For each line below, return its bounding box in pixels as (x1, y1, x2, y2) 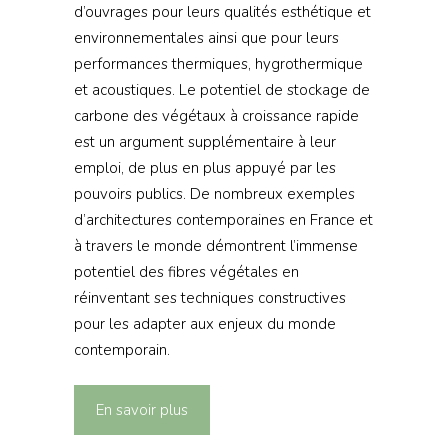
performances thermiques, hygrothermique (73, 53, 363, 74)
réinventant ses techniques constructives (73, 287, 346, 308)
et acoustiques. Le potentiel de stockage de (73, 79, 370, 100)
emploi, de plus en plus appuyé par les (73, 157, 336, 178)
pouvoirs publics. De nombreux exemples (73, 183, 355, 204)
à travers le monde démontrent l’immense (73, 235, 358, 256)
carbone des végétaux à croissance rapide (73, 105, 359, 126)
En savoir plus (95, 400, 188, 421)
